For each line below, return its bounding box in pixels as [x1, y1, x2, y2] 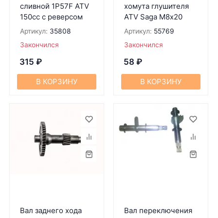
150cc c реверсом [19, 12, 83, 21]
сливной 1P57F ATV [19, 1, 89, 11]
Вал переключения [124, 206, 192, 215]
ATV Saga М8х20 [124, 12, 182, 21]
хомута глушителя [124, 1, 189, 11]
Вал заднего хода [19, 206, 82, 215]
